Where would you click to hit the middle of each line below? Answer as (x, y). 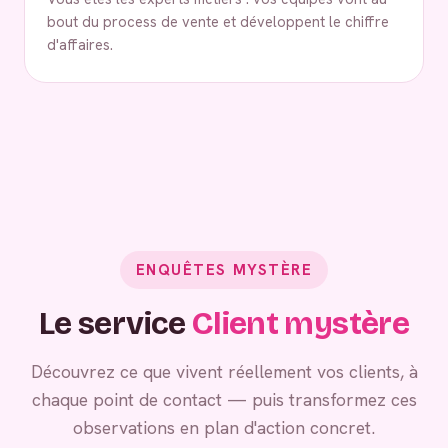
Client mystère (300, 323)
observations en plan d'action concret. (224, 427)
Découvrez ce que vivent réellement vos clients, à (224, 371)
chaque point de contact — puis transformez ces (224, 399)
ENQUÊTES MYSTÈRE (224, 269)
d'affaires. (80, 44)
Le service (115, 323)
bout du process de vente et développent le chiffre (218, 21)
